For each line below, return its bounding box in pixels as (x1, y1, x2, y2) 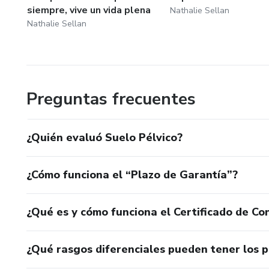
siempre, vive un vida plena (27, 3, 151, 17)
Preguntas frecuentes (26, 87, 196, 110)
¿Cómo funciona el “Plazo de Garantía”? (26, 167, 238, 182)
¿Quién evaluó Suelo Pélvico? (26, 130, 183, 145)
